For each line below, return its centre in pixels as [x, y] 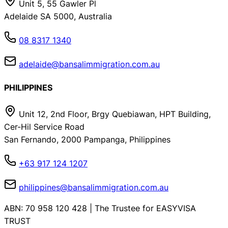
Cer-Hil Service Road [44, 127]
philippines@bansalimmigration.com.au [94, 188]
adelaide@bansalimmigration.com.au [89, 64]
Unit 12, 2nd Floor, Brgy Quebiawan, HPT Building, [115, 114]
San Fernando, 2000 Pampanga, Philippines [87, 140]
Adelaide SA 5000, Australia [58, 16]
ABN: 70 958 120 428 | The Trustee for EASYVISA [100, 208]
